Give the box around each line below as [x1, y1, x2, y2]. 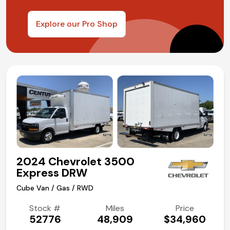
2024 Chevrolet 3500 [16, 154, 135, 169]
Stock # [29, 202, 61, 214]
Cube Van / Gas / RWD [16, 183, 93, 193]
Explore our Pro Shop [36, 18, 118, 30]
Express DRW [16, 165, 87, 180]
